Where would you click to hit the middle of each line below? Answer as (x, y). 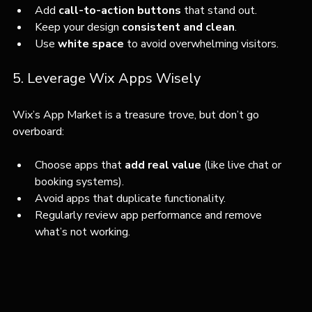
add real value (163, 165)
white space (91, 44)
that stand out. (219, 10)
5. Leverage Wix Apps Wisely (107, 78)
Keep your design (78, 27)
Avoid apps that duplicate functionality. (130, 198)
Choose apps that (80, 165)
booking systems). (79, 181)
